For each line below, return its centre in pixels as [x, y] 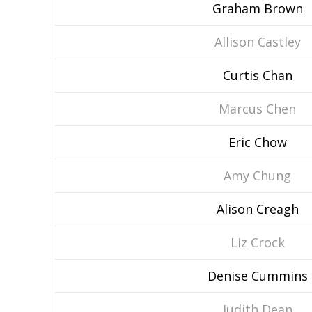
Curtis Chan [257, 75]
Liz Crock [257, 242]
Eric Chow [257, 142]
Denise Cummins [257, 276]
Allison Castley [257, 42]
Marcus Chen [257, 109]
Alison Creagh [257, 209]
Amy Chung [257, 175]
